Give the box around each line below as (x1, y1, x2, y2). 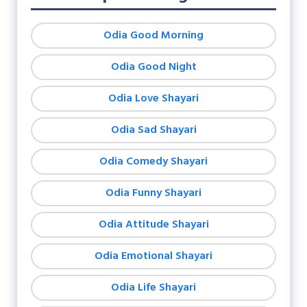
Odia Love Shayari (108, 89, 199, 108)
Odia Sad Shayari (110, 121, 197, 139)
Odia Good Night (110, 58, 197, 76)
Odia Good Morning (103, 26, 204, 45)
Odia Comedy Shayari (99, 152, 208, 171)
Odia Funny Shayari (106, 184, 201, 202)
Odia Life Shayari (111, 278, 196, 297)
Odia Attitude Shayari (98, 215, 209, 234)
